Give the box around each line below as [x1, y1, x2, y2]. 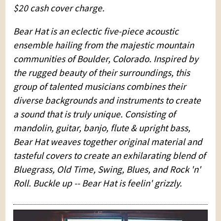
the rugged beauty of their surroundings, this [13, 66, 190, 78]
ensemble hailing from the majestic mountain [13, 38, 194, 51]
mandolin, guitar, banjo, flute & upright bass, [13, 121, 191, 134]
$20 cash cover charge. [13, 1, 105, 14]
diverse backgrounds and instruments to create [13, 94, 201, 106]
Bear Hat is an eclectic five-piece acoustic [13, 25, 179, 37]
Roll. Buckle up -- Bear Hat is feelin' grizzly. [13, 177, 183, 189]
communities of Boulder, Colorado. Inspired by [13, 52, 199, 65]
